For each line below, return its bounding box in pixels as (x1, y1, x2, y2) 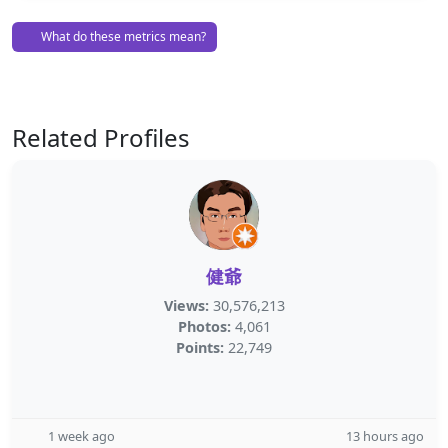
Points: (176, 338, 224, 357)
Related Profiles (12, 121, 190, 154)
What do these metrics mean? (38, 28, 206, 45)
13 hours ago (346, 427, 424, 445)
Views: (163, 296, 209, 315)
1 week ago (48, 427, 115, 445)
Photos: (177, 317, 231, 336)
